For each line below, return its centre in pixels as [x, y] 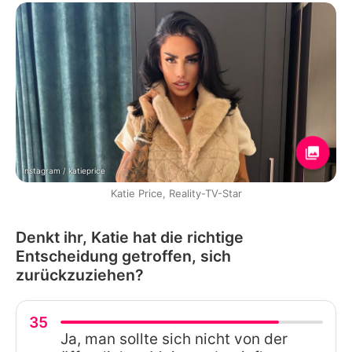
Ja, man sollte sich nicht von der [174, 339]
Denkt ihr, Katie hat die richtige [130, 237]
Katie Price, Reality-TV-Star [176, 193]
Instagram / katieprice [64, 170]
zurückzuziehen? [80, 275]
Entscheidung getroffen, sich [123, 256]
